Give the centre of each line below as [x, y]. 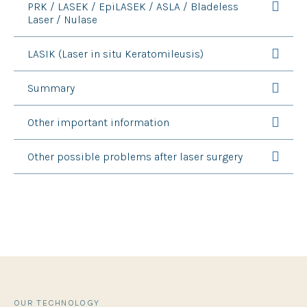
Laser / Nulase [62, 20]
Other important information [98, 123]
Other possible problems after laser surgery [135, 157]
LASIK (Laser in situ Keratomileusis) [115, 54]
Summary [51, 88]
